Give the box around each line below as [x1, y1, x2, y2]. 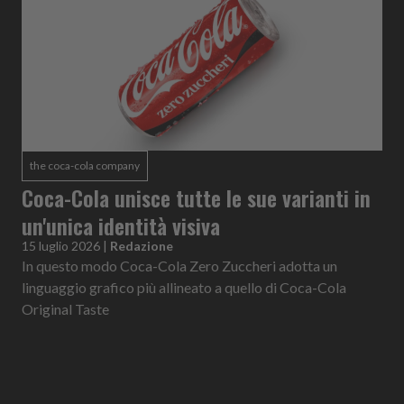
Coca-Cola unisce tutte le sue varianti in [22, 180, 371, 214]
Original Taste [22, 299, 109, 317]
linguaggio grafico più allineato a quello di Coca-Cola [22, 278, 346, 296]
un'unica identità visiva [22, 208, 220, 242]
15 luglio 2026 [22, 237, 100, 253]
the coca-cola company [30, 158, 140, 172]
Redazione [110, 237, 173, 253]
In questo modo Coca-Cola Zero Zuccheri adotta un [22, 256, 337, 274]
